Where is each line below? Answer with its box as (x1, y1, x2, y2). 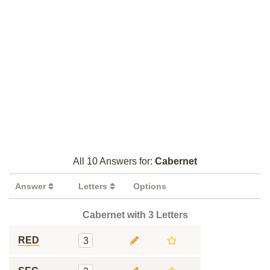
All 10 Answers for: (73, 156, 155, 166)
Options (133, 181, 166, 191)
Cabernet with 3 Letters (82, 210, 188, 220)
